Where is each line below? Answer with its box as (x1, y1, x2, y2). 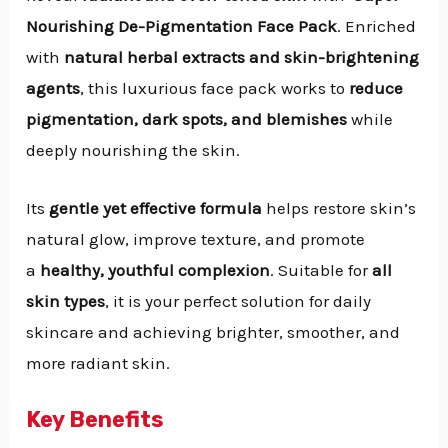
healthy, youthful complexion (40, 259, 271, 280)
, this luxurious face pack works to (80, 77, 350, 98)
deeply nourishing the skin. (26, 139, 241, 160)
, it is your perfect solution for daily (105, 290, 372, 311)
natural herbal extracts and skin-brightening (64, 46, 420, 67)
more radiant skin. (26, 352, 171, 373)
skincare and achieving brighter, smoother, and (26, 321, 401, 342)
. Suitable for (270, 259, 373, 280)
